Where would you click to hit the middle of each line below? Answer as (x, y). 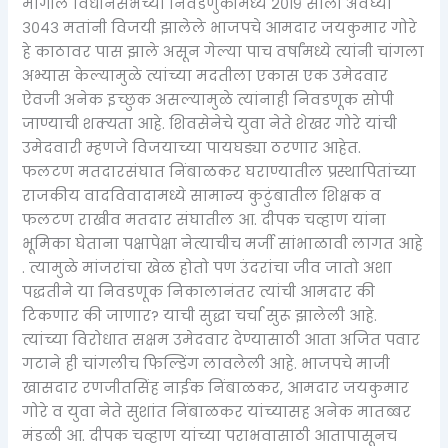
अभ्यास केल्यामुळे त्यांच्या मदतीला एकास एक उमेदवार (205, 76)
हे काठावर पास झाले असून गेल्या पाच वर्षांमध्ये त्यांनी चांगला (223, 52)
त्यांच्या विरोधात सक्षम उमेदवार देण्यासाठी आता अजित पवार (221, 340)
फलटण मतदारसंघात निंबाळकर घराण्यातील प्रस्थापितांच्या (219, 172)
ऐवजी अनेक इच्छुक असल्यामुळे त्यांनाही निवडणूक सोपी (208, 100)
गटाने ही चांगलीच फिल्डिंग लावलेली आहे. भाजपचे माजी (206, 364)
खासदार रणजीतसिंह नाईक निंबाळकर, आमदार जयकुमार (216, 388)
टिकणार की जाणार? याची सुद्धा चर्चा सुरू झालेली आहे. (200, 316)
